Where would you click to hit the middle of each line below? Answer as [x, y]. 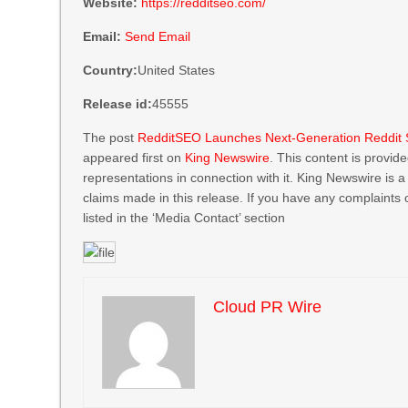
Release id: [118, 104]
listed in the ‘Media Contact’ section [184, 218]
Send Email [158, 36]
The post [111, 138]
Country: [111, 70]
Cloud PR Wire [268, 307]
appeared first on [134, 158]
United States [177, 70]
